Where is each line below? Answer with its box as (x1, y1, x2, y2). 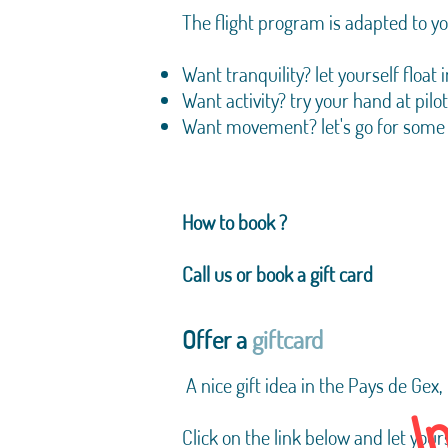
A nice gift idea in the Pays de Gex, (186, 372, 442, 398)
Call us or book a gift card (182, 261, 373, 287)
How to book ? (182, 209, 287, 235)
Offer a (182, 323, 252, 355)
